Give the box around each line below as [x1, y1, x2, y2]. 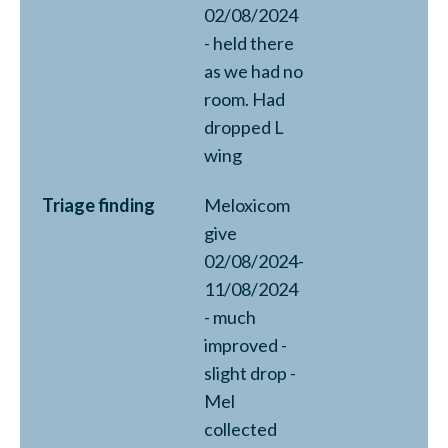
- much [204, 306, 256, 328]
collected [204, 418, 277, 440]
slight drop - [204, 362, 296, 384]
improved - [204, 334, 287, 356]
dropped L [204, 116, 284, 138]
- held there [204, 32, 294, 54]
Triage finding [42, 194, 155, 216]
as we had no [204, 60, 303, 82]
